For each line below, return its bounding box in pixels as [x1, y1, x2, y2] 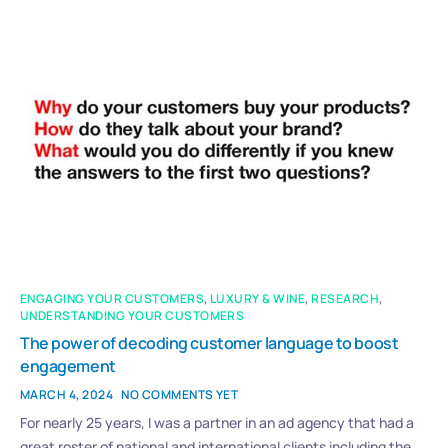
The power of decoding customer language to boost [20, 332, 399, 355]
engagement [20, 355, 116, 378]
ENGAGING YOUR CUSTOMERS [20, 290, 205, 308]
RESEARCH [311, 290, 380, 308]
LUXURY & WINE [210, 290, 306, 308]
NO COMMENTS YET [121, 386, 239, 404]
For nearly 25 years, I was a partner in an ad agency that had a [20, 413, 414, 433]
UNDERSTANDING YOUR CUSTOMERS [20, 307, 245, 325]
